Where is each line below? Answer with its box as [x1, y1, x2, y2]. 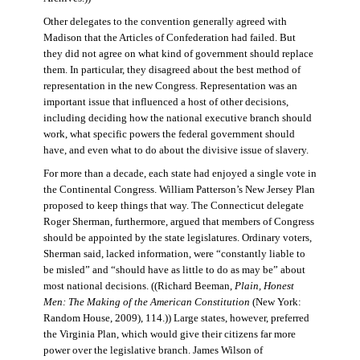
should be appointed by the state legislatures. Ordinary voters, [43, 231, 312, 243]
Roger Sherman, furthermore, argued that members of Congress [43, 215, 314, 227]
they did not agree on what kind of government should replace [43, 48, 313, 60]
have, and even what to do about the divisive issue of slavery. [43, 145, 309, 157]
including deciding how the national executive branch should [43, 112, 312, 125]
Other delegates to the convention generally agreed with [43, 16, 287, 28]
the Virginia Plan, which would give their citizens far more [43, 328, 296, 340]
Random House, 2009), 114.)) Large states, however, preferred [43, 312, 309, 324]
